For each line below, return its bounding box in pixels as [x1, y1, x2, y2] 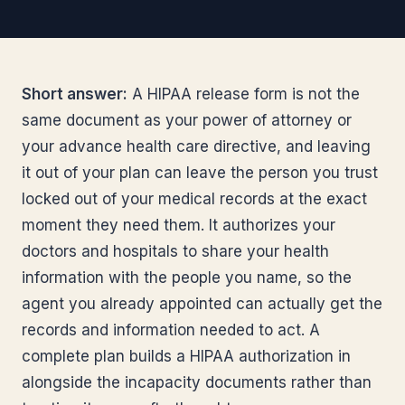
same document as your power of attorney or [22, 111, 352, 129]
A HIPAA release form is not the [127, 85, 360, 103]
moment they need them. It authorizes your [22, 216, 335, 234]
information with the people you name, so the [22, 268, 352, 287]
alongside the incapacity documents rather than [22, 373, 372, 391]
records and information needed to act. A [22, 321, 320, 339]
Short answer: [22, 85, 127, 103]
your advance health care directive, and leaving [22, 137, 371, 155]
